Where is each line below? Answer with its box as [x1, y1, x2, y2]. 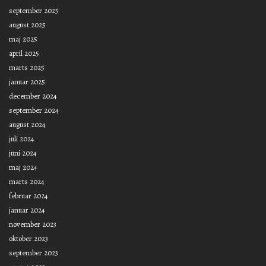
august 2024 [9, 119, 46, 130]
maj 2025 [9, 34, 37, 45]
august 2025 [9, 20, 46, 30]
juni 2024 [9, 148, 37, 159]
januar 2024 [9, 205, 45, 216]
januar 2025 [9, 77, 45, 87]
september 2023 [9, 248, 58, 258]
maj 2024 [9, 162, 37, 173]
